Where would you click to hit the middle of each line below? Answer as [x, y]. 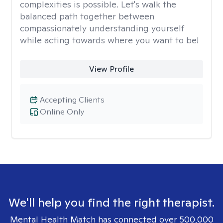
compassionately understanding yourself [102, 28]
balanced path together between [87, 16]
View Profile [111, 69]
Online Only [62, 112]
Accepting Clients [72, 100]
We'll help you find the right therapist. [111, 202]
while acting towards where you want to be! [109, 40]
